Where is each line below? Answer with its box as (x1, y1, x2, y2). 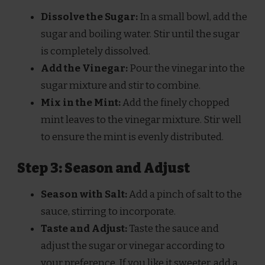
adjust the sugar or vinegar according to (41, 240, 225, 253)
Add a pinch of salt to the (127, 188, 242, 201)
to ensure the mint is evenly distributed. (41, 130, 224, 143)
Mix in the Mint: (41, 96, 121, 109)
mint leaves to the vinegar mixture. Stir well (41, 113, 241, 126)
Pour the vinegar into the (128, 62, 245, 75)
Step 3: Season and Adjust (17, 160, 190, 177)
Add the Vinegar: (41, 62, 128, 75)
